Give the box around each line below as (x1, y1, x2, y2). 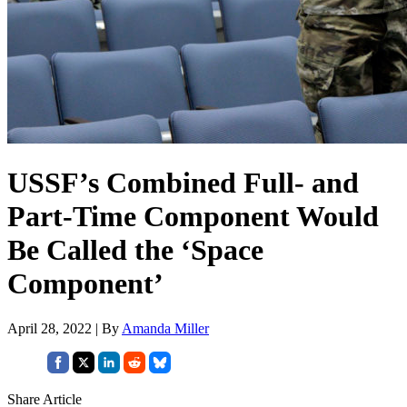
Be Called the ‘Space (7, 233, 263, 267)
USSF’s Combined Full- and (7, 166, 359, 200)
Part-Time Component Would (7, 200, 379, 233)
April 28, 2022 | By (7, 320, 122, 336)
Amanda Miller (122, 320, 209, 336)
